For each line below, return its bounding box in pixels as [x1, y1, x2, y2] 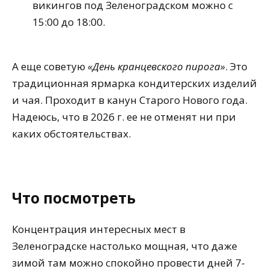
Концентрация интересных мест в [12, 222, 186, 237]
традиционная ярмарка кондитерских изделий [12, 76, 257, 90]
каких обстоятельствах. [12, 126, 131, 141]
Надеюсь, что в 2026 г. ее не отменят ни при [12, 109, 236, 124]
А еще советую [12, 59, 88, 73]
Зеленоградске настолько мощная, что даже [12, 239, 237, 253]
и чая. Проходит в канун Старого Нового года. [12, 92, 247, 107]
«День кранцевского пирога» [88, 59, 225, 73]
